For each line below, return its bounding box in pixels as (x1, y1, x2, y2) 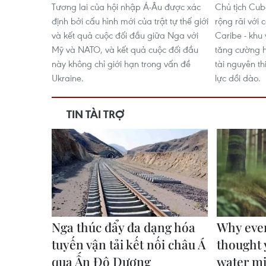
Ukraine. (52, 71, 84, 84)
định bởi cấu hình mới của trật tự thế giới (52, 14, 208, 27)
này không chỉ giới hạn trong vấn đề (52, 57, 191, 69)
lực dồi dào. (215, 71, 261, 84)
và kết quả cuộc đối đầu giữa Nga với (52, 28, 198, 41)
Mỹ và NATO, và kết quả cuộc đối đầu (52, 43, 198, 55)
